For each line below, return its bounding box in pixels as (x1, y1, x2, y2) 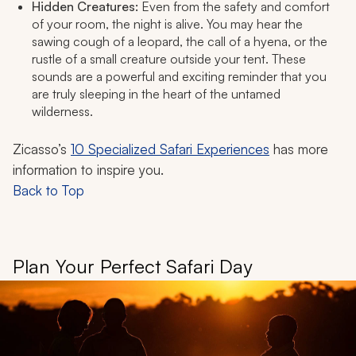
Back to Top (13, 182, 84, 199)
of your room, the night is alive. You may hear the (32, 16, 303, 33)
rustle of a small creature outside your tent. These (32, 51, 306, 68)
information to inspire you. (13, 161, 164, 179)
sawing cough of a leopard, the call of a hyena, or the (32, 33, 327, 50)
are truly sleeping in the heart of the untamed (32, 86, 281, 103)
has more (269, 141, 328, 158)
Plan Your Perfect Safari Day (13, 254, 252, 279)
